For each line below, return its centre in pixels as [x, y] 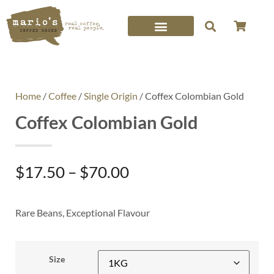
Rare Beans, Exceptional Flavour [83, 212]
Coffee [62, 96]
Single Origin [111, 96]
